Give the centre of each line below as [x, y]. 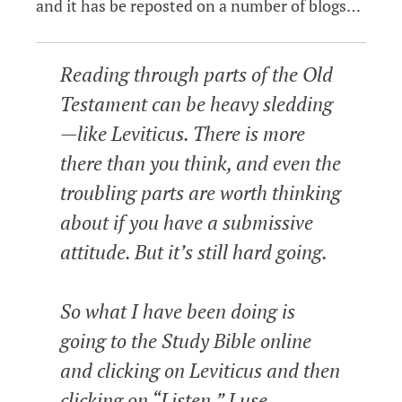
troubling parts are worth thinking [201, 193]
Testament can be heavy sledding [197, 104]
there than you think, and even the [201, 163]
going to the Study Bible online [186, 341]
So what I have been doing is [178, 311]
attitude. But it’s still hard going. [194, 252]
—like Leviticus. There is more [183, 134]
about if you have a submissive [187, 223]
